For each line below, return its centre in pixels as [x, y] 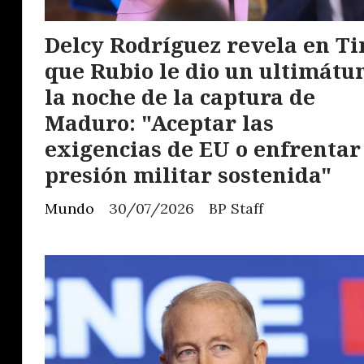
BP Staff [236, 209]
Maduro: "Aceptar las [159, 123]
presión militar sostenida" [188, 175]
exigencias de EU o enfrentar [203, 149]
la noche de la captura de [180, 97]
